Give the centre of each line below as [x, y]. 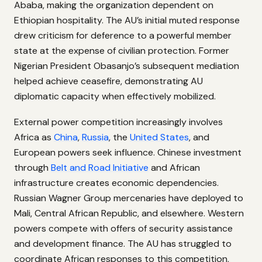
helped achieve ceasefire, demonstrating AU [108, 81]
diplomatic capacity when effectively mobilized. [115, 96]
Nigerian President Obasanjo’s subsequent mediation [127, 65]
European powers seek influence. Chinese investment [128, 153]
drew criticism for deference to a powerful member [123, 35]
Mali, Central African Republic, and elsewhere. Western [129, 213]
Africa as [34, 137]
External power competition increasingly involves [118, 122]
